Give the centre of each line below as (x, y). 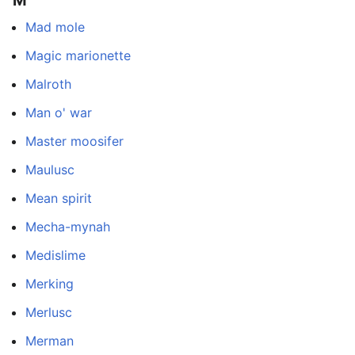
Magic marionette (78, 56)
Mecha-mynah (68, 227)
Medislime (55, 256)
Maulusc (50, 170)
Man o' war (59, 113)
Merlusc (49, 313)
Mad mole (55, 27)
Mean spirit (59, 198)
